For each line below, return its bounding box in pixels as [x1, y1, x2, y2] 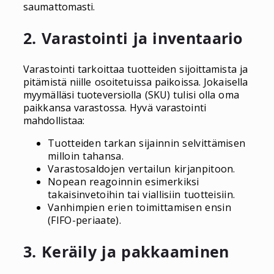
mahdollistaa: [23, 113, 85, 127]
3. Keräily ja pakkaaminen [23, 240, 229, 262]
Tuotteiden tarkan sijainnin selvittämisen [48, 136, 246, 150]
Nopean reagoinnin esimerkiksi [48, 174, 199, 188]
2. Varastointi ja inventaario [23, 27, 243, 48]
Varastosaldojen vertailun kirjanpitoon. [48, 161, 235, 176]
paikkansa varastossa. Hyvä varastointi [23, 100, 206, 114]
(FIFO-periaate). [48, 213, 121, 227]
